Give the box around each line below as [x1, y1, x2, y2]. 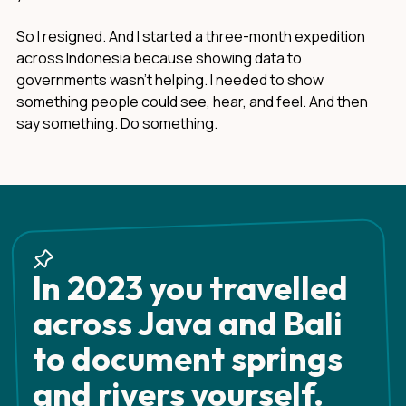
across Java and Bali [33, 303, 343, 343]
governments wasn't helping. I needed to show [16, 70, 324, 90]
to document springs [33, 338, 343, 379]
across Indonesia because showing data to [16, 48, 302, 68]
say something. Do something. [16, 113, 217, 133]
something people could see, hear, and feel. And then [16, 92, 368, 111]
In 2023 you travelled [33, 267, 348, 308]
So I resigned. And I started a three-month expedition [16, 26, 365, 46]
